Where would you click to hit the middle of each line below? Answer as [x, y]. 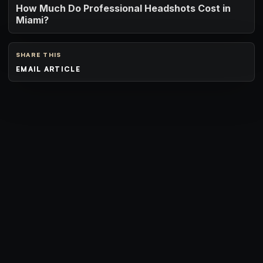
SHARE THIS [39, 54]
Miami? [32, 20]
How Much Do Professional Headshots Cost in [123, 9]
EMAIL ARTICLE [48, 69]
